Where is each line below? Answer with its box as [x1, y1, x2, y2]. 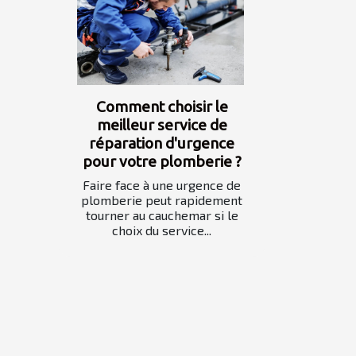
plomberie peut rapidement [81, 192, 242, 208]
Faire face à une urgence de [83, 177, 241, 193]
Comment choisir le [95, 98, 228, 116]
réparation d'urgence [89, 134, 234, 153]
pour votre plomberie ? [82, 153, 242, 171]
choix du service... [112, 222, 211, 238]
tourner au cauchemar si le [85, 207, 238, 223]
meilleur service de [96, 116, 227, 134]
